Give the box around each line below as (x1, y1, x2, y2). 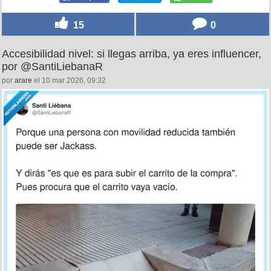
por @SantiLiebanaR (2, 60, 103, 73)
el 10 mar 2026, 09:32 (32, 76, 106, 85)
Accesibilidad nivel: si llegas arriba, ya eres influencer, (2, 47, 261, 60)
